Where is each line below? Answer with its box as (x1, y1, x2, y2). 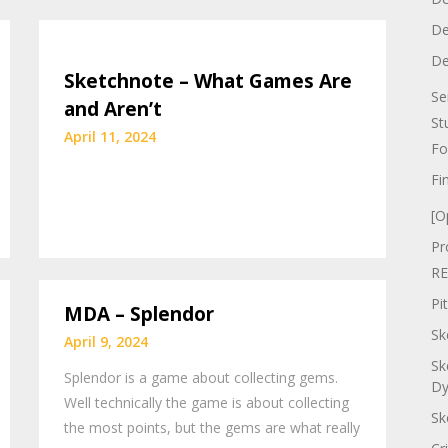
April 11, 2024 (64, 126, 157, 146)
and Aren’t (64, 95, 163, 122)
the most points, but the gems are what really (64, 418, 361, 438)
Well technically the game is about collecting (64, 393, 350, 413)
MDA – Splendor (64, 301, 215, 328)
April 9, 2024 (64, 332, 149, 352)
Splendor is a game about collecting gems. (64, 368, 339, 388)
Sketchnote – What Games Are (64, 67, 353, 94)
